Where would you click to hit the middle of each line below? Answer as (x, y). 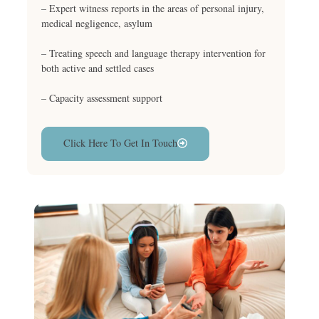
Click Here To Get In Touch (120, 142)
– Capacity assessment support (102, 98)
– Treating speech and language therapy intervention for (153, 53)
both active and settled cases (98, 68)
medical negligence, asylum (97, 23)
